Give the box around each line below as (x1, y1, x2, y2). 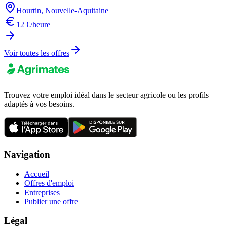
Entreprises (24, 187, 60, 197)
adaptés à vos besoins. (4, 100, 74, 109)
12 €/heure (16, 20, 50, 29)
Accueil (24, 169, 49, 178)
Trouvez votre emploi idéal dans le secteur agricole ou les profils (4, 91, 209, 100)
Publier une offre (24, 197, 78, 206)
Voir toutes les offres (4, 49, 69, 58)
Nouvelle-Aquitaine (45, 6, 108, 15)
